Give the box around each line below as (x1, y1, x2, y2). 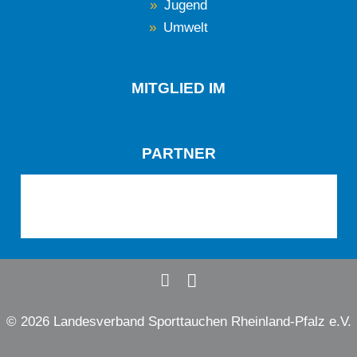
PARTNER (141, 145, 216, 163)
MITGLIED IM (131, 80, 226, 97)
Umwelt (163, 20, 208, 36)
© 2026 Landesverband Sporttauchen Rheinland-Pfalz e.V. (6, 314, 351, 330)
